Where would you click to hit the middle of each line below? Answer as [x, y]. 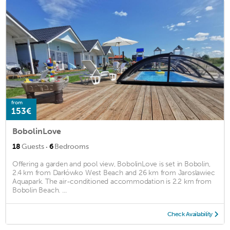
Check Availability [190, 214]
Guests [33, 146]
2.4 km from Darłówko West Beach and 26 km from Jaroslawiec [114, 172]
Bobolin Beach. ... [40, 190]
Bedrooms [72, 146]
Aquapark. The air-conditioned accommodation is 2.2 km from [112, 181]
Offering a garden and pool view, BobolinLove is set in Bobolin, [111, 164]
